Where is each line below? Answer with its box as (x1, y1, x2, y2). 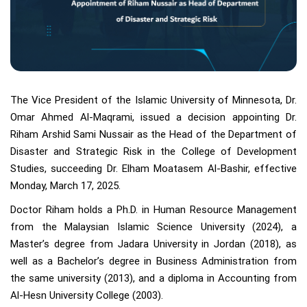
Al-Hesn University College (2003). (10, 289, 163, 302)
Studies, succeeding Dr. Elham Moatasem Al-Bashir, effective (10, 162, 297, 175)
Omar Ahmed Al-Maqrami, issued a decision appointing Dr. (10, 111, 297, 124)
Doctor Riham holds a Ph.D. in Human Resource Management (10, 204, 297, 217)
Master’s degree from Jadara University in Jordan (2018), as (10, 238, 297, 251)
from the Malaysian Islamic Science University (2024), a (10, 221, 297, 234)
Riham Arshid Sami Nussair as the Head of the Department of (10, 128, 297, 141)
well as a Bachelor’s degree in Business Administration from (10, 255, 297, 268)
